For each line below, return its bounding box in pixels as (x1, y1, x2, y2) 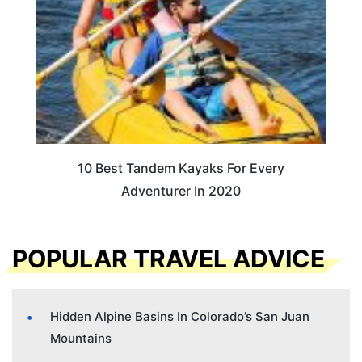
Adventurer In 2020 (121, 183, 241, 200)
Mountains (50, 330, 112, 347)
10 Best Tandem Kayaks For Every (78, 160, 284, 177)
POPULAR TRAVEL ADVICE (12, 244, 325, 274)
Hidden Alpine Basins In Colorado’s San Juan (50, 309, 309, 325)
